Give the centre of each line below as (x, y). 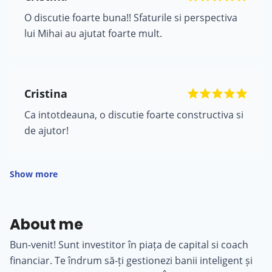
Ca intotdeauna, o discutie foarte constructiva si (134, 115)
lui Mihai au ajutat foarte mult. (93, 34)
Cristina (46, 94)
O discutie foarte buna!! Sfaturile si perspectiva (131, 18)
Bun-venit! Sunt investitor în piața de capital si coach (129, 245)
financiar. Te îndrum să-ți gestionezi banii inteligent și (131, 261)
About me (46, 225)
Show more (34, 174)
